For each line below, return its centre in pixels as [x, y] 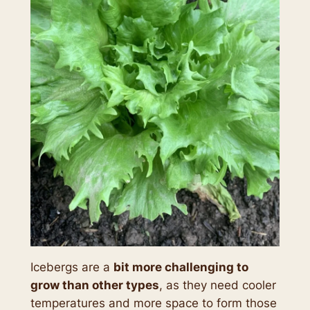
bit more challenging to [181, 267]
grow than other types [94, 285]
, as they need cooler [217, 285]
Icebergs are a [72, 267]
